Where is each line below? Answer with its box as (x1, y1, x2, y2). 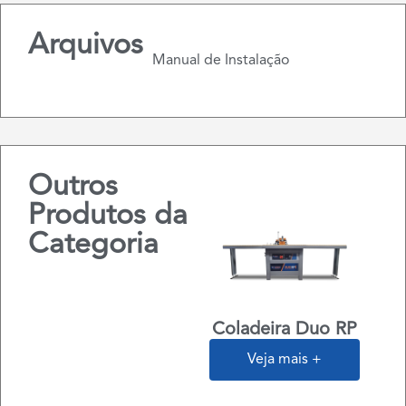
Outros (28, 173, 118, 202)
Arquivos (28, 32, 143, 61)
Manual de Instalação (152, 53, 290, 68)
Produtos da (28, 202, 188, 231)
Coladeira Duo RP (211, 321, 357, 340)
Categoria (28, 231, 159, 260)
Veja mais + (246, 353, 322, 368)
